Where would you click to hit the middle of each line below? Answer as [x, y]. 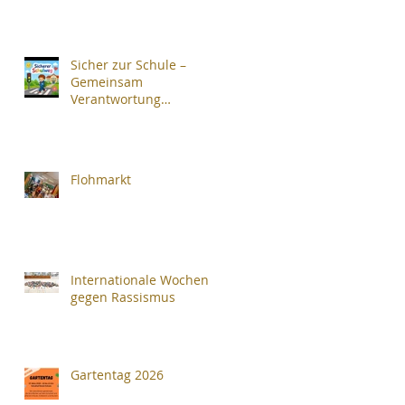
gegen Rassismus [123, 297]
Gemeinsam [107, 82]
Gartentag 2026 [117, 375]
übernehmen [110, 116]
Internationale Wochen [140, 280]
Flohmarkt [101, 179]
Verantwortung [116, 99]
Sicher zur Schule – [128, 65]
